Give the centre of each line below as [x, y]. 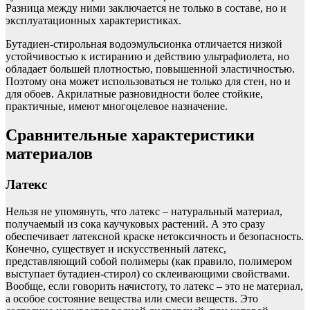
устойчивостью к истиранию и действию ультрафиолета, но [147, 56]
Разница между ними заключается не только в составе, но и [146, 8]
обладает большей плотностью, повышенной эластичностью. [150, 69]
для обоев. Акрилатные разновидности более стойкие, [134, 93]
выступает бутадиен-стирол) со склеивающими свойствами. [148, 274]
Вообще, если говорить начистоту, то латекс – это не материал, [154, 286]
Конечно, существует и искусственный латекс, [116, 249]
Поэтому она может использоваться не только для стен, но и [148, 81]
